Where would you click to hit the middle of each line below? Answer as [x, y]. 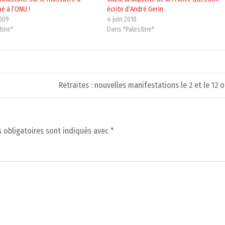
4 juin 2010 [122, 20]
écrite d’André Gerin [135, 10]
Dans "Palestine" [131, 30]
